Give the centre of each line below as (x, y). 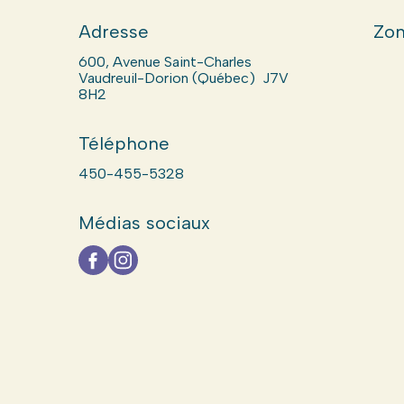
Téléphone (124, 143)
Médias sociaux (144, 223)
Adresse (113, 32)
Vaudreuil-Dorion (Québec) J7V (183, 78)
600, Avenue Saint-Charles (165, 62)
